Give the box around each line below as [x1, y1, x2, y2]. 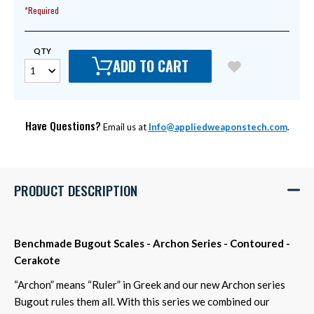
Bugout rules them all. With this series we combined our [14, 294, 270, 308]
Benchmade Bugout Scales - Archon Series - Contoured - [14, 236, 290, 250]
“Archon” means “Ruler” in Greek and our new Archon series [14, 278, 285, 291]
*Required [25, 4, 59, 17]
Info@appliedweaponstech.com [148, 121, 287, 132]
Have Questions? [25, 117, 101, 133]
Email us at [100, 121, 149, 132]
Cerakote [14, 253, 60, 266]
